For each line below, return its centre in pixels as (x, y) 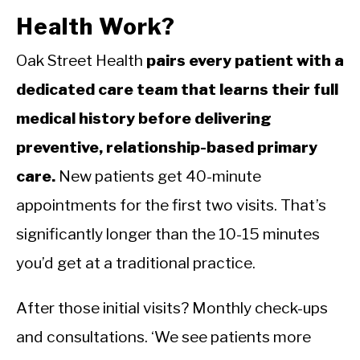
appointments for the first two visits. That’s (171, 205)
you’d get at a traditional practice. (136, 263)
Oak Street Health (81, 61)
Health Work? (96, 27)
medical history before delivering (144, 119)
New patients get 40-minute (158, 176)
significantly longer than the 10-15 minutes (168, 234)
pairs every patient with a (245, 61)
